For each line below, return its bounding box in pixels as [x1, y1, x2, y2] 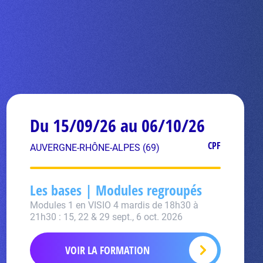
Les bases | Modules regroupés [29, 180, 202, 200]
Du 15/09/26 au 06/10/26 [29, 113, 205, 137]
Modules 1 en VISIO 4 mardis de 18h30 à [29, 200, 198, 211]
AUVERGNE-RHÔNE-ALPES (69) [29, 142, 160, 153]
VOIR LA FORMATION [65, 243, 150, 257]
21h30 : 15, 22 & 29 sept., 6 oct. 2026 [29, 211, 183, 222]
